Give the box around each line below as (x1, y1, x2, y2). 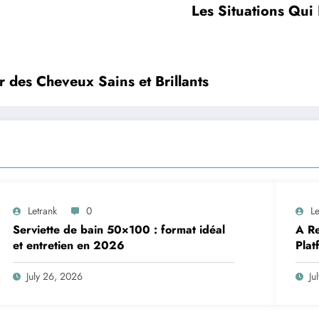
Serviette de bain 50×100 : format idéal (13, 221, 226, 239)
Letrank (28, 204, 58, 219)
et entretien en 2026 (13, 237, 125, 254)
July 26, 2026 (26, 269, 83, 284)
